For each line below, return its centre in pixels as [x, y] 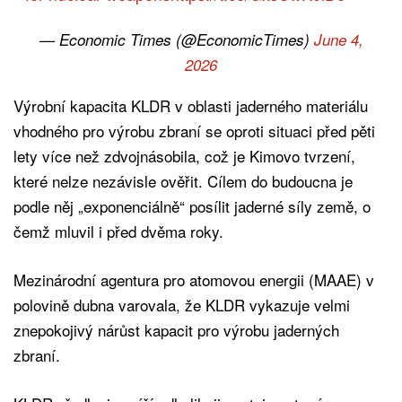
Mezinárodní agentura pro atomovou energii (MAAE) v [194, 279]
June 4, [338, 39]
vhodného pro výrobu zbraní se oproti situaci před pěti [194, 130]
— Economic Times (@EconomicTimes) [176, 39]
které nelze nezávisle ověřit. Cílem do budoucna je [183, 180]
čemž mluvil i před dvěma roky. [118, 231]
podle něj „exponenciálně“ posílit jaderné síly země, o [192, 205]
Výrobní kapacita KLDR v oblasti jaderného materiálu [191, 105]
